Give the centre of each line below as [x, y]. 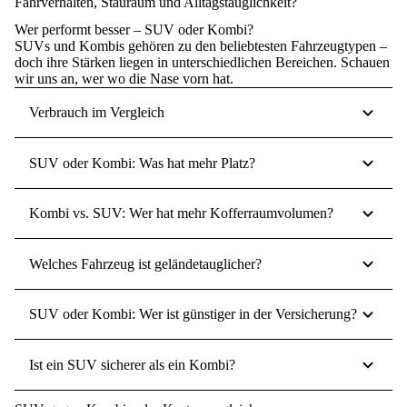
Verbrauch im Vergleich [97, 113]
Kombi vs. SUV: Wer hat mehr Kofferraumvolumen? [181, 213]
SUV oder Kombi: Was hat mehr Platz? [142, 163]
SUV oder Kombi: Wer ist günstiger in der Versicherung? [193, 314]
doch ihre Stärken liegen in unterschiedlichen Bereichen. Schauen [202, 62]
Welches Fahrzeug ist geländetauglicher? [145, 263]
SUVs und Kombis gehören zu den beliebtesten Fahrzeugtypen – [201, 45]
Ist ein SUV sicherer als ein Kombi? [132, 364]
